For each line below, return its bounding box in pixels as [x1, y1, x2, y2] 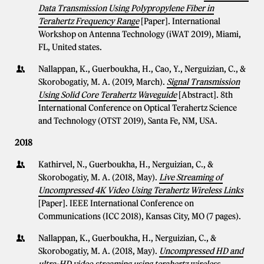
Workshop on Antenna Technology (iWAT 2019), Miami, [38, 29, 241, 39]
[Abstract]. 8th [179, 90, 233, 100]
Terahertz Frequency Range [38, 16, 139, 27]
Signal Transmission [167, 77, 240, 87]
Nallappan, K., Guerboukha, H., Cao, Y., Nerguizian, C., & [38, 64, 246, 74]
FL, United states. [38, 42, 102, 52]
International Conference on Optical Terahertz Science [38, 103, 237, 113]
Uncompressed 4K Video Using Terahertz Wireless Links [38, 185, 243, 196]
